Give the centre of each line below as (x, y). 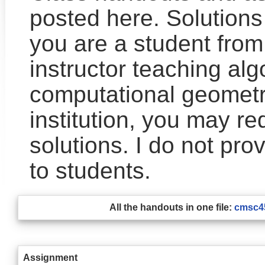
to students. (90, 171)
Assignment (50, 258)
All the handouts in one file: (171, 207)
